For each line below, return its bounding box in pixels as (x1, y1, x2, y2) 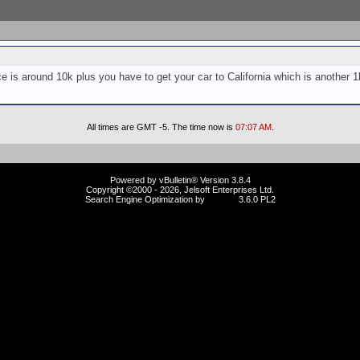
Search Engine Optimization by (84, 194, 207, 204)
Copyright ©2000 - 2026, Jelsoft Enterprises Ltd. (86, 185, 274, 194)
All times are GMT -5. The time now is (86, 122, 235, 132)
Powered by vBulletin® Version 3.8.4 (109, 175, 251, 185)
